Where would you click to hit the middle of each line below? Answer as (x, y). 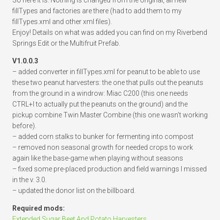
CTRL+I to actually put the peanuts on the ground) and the (100, 104)
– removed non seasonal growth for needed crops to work (103, 148)
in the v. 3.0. (29, 180)
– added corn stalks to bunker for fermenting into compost (103, 137)
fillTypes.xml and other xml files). (62, 22)
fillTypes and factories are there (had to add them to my (97, 11)
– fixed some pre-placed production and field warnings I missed (110, 169)
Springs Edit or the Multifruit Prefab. (66, 43)
